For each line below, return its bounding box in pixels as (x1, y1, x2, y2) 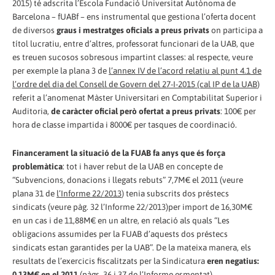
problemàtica (12, 161, 63, 171)
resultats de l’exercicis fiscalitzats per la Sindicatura (12, 255, 207, 266)
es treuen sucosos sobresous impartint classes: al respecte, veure (12, 52, 253, 62)
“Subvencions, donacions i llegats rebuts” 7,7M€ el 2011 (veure (12, 174, 243, 185)
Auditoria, (12, 106, 51, 116)
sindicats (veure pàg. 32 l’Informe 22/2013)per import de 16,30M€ (12, 201, 252, 212)
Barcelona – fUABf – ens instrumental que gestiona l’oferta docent (12, 11, 256, 21)
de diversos (12, 25, 56, 35)
